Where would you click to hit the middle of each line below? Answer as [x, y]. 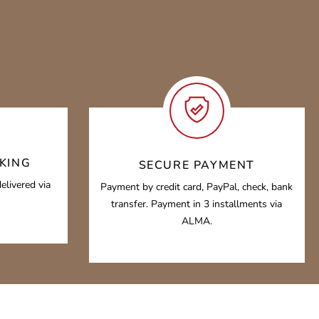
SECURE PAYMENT [197, 165]
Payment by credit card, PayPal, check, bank [197, 187]
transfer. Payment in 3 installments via [197, 204]
